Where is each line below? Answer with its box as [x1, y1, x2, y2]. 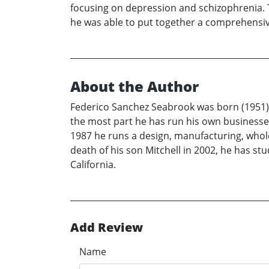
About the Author [70, 76, 199, 96]
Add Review [70, 219, 143, 235]
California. [70, 157, 116, 171]
